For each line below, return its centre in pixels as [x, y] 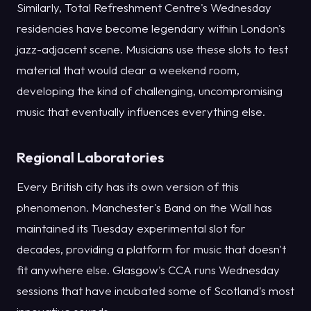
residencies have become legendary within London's [151, 28]
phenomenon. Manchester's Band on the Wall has [144, 208]
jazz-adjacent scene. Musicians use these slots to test [152, 49]
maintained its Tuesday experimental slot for [131, 228]
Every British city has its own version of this [128, 187]
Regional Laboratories [90, 157]
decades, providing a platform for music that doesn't [151, 249]
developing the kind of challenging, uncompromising [150, 90]
